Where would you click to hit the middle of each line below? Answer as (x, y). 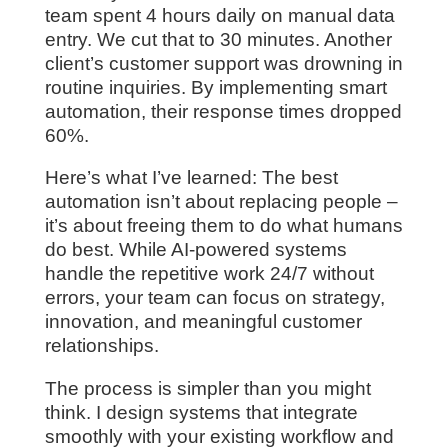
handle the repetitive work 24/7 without (209, 274)
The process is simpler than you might (207, 389)
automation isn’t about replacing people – (221, 202)
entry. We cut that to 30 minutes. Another (218, 39)
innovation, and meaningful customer (203, 322)
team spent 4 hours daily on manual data (219, 15)
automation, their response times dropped (223, 111)
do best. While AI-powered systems (195, 250)
